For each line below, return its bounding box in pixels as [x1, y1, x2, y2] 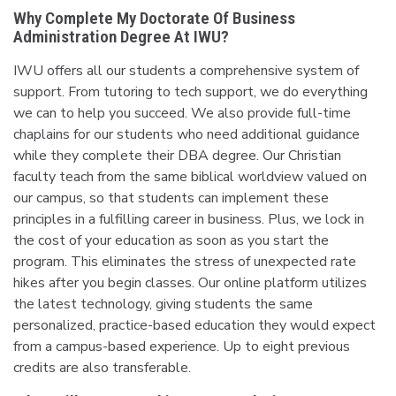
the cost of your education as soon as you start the [13, 231, 329, 250]
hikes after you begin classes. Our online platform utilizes [13, 273, 367, 293]
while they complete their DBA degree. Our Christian [13, 146, 341, 165]
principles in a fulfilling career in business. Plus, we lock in [13, 209, 364, 229]
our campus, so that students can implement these [13, 188, 329, 208]
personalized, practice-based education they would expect [13, 316, 376, 335]
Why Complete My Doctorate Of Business [13, 8, 295, 28]
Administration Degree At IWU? [13, 27, 229, 47]
